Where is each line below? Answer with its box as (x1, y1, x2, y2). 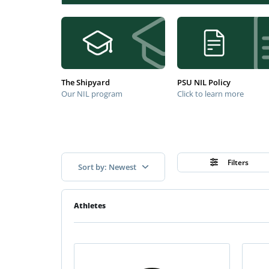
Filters (226, 157, 249, 167)
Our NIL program (61, 88, 122, 99)
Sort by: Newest (77, 161, 138, 172)
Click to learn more (177, 88, 244, 99)
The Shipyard (61, 77, 110, 88)
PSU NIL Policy (177, 77, 231, 88)
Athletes (74, 201, 106, 211)
